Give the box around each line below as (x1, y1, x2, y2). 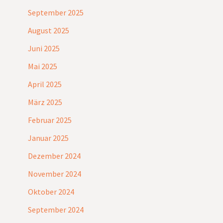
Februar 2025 (28, 115, 72, 125)
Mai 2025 (28, 61, 57, 72)
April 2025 (28, 79, 62, 90)
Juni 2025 (28, 43, 60, 54)
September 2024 (28, 205, 84, 215)
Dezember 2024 (28, 151, 81, 161)
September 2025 (28, 7, 84, 18)
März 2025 (28, 97, 62, 108)
